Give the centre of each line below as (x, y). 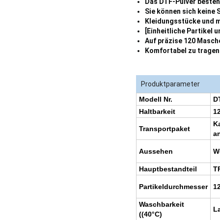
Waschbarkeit (161, 205)
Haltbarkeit (157, 112)
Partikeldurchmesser (173, 187)
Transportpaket (164, 129)
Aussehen (156, 151)
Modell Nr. (155, 99)
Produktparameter (170, 84)
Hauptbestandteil (168, 169)
